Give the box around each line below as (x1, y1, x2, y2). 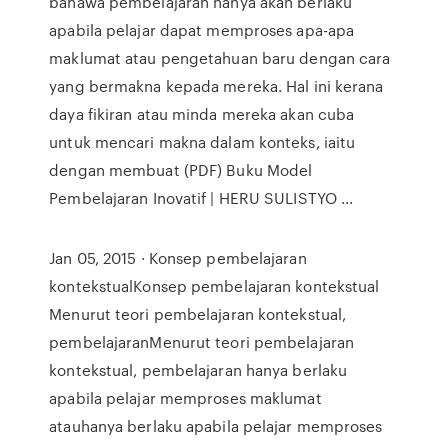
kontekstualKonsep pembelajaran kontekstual (49, 275, 380, 297)
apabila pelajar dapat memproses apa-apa (49, 19, 355, 41)
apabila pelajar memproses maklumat (49, 387, 322, 409)
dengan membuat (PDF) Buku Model (49, 159, 313, 181)
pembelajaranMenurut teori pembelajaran (49, 331, 355, 353)
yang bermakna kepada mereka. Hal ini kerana (49, 75, 384, 97)
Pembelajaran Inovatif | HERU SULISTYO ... (49, 187, 354, 209)
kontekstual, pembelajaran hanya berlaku (49, 359, 348, 381)
